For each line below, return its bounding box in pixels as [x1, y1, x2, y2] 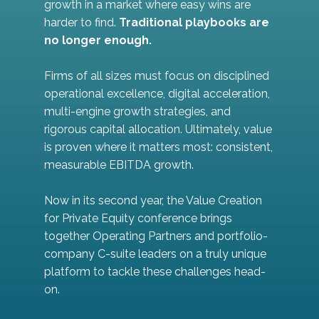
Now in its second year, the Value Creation [44, 193, 262, 207]
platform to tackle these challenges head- [44, 264, 266, 278]
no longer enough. [44, 33, 152, 47]
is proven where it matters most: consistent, [44, 140, 273, 154]
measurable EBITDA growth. [44, 157, 194, 172]
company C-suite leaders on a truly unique [44, 246, 266, 261]
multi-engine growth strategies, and [44, 104, 231, 118]
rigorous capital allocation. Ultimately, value [44, 122, 272, 136]
